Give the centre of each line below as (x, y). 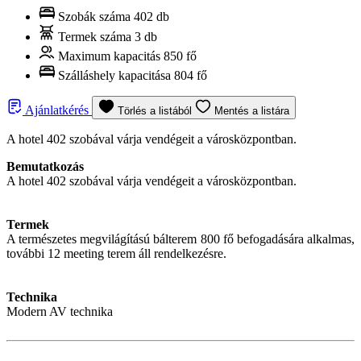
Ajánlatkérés (57, 110)
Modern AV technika (60, 312)
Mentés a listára (252, 111)
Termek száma (95, 37)
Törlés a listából (156, 111)
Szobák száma (94, 17)
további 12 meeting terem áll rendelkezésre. (116, 254)
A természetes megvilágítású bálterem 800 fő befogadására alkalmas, (180, 239)
